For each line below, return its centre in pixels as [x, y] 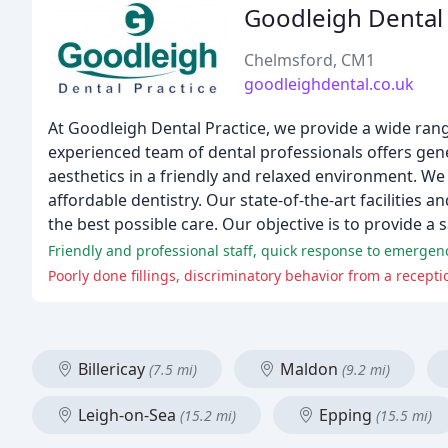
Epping [345, 415]
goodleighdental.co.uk [329, 84]
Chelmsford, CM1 [309, 60]
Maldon [309, 369]
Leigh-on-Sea [127, 415]
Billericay [111, 369]
